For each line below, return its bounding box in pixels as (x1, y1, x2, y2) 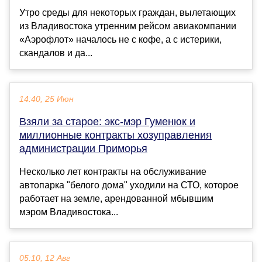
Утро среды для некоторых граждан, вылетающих (19, 7, 236, 18)
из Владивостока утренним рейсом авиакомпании (19, 20, 236, 31)
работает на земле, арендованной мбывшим (19, 193, 213, 204)
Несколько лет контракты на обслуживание (19, 166, 206, 177)
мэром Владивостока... (19, 206, 118, 217)
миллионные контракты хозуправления (19, 129, 212, 141)
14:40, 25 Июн (19, 94, 74, 104)
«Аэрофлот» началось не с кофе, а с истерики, (19, 34, 222, 44)
